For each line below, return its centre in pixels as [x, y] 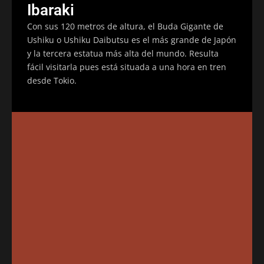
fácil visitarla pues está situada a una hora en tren [127, 67]
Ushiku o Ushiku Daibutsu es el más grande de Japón [132, 39]
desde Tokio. [52, 80]
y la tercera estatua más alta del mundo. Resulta [123, 53]
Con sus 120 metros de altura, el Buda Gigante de [125, 26]
